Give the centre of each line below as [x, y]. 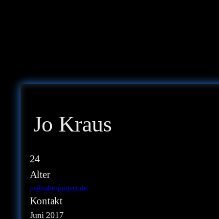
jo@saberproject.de [58, 188]
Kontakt [46, 201]
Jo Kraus [72, 124]
